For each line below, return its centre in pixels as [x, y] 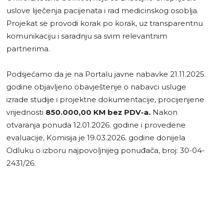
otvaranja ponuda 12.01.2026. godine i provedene [96, 125]
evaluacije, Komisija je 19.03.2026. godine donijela [96, 137]
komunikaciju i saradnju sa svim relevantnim [87, 36]
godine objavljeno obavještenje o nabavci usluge [96, 87]
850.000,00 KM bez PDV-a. [99, 112]
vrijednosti [26, 112]
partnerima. [28, 48]
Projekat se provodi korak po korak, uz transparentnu [105, 23]
